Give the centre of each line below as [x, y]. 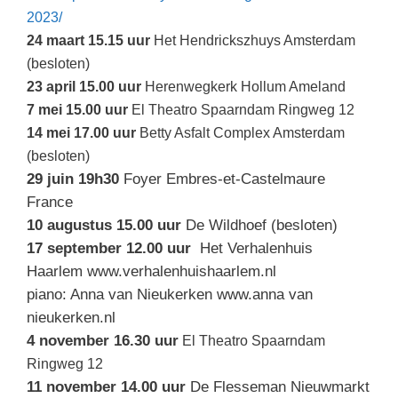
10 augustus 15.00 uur [104, 226]
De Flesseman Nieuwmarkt [278, 387]
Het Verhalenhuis [252, 249]
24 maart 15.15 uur [88, 41]
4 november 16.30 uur [103, 341]
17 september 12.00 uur [109, 249]
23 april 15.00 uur [84, 87]
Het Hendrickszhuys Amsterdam [253, 41]
